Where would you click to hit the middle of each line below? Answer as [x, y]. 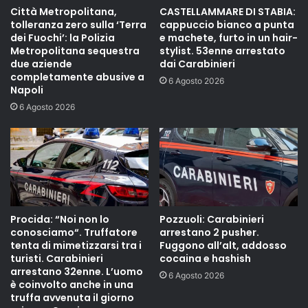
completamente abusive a [77, 77]
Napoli [27, 90]
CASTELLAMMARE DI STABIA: [228, 12]
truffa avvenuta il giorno [72, 297]
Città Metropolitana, [64, 12]
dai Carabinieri [197, 64]
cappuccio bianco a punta [227, 25]
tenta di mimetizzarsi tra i [76, 245]
